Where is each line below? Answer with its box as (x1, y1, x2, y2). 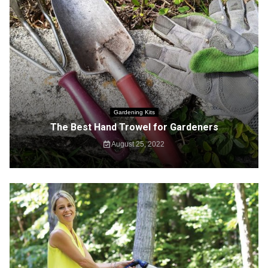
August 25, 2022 (109, 140, 165, 148)
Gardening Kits (113, 109, 155, 115)
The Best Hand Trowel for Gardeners (50, 121, 218, 133)
